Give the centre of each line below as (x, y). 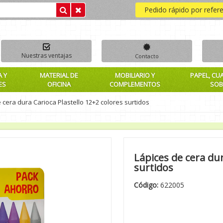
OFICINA (59, 84)
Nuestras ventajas (46, 56)
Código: (146, 185)
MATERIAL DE (59, 75)
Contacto (147, 56)
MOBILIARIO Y (135, 75)
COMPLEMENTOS (135, 84)
